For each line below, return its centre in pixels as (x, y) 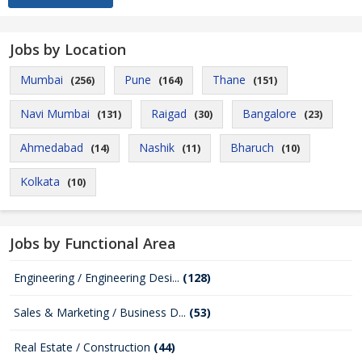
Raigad (169, 114)
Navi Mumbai (55, 114)
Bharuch (252, 147)
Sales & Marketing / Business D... (101, 312)
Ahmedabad (52, 147)
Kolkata (40, 181)
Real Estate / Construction (84, 347)
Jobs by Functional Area (93, 243)
